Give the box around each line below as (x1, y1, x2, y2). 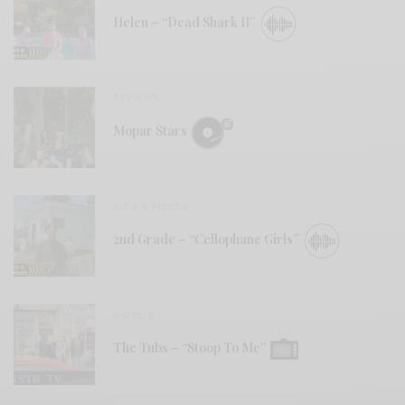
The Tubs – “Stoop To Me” (113, 339, 268, 357)
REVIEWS (113, 89, 160, 105)
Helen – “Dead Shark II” (113, 14, 258, 32)
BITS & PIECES (113, 199, 189, 214)
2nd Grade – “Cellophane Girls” (113, 231, 301, 249)
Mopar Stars (113, 122, 190, 140)
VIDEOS (113, 306, 155, 322)
